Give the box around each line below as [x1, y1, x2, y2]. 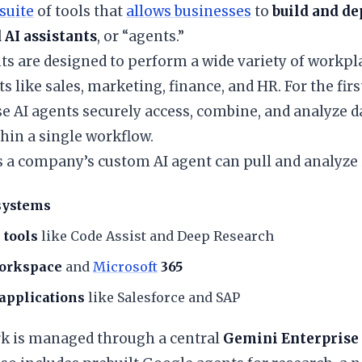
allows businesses [126, 2, 251, 20]
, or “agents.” [97, 27, 184, 45]
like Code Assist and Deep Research [38, 227, 274, 244]
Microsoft [93, 258, 158, 275]
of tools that [34, 2, 126, 20]
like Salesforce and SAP [85, 288, 240, 305]
